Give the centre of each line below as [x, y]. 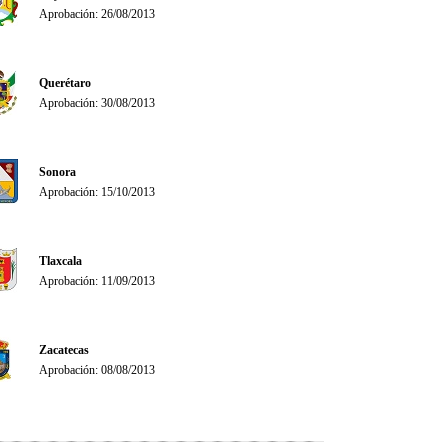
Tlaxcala [60, 261]
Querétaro [65, 83]
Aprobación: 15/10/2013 [97, 192]
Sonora [57, 172]
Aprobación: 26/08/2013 [97, 14]
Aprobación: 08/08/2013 [97, 370]
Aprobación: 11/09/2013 [97, 281]
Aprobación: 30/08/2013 [97, 103]
